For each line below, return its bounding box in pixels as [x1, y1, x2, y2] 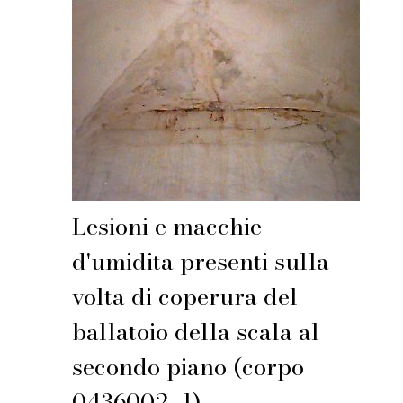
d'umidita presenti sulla [72, 243, 330, 279]
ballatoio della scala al [72, 313, 320, 349]
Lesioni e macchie [72, 208, 263, 244]
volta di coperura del [72, 278, 299, 314]
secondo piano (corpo [72, 348, 305, 384]
